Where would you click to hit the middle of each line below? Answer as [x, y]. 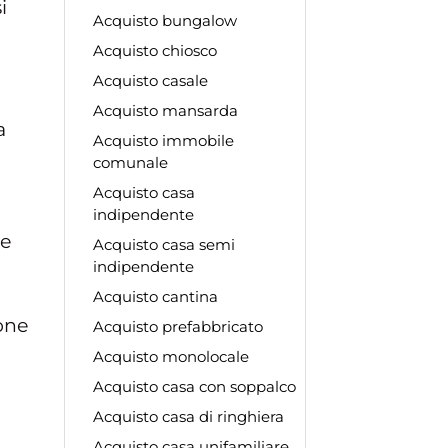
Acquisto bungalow [164, 20]
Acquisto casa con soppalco [194, 386]
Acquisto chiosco [154, 50]
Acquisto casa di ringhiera [188, 416]
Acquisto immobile [163, 140]
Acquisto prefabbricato [177, 326]
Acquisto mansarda [165, 110]
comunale [130, 162]
